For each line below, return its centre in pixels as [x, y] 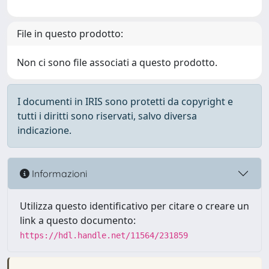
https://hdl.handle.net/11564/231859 [104, 235]
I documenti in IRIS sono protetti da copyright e [125, 101]
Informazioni [58, 173]
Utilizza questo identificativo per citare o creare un [134, 206]
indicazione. [44, 130]
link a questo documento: [78, 220]
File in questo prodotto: [70, 34]
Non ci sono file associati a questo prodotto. [117, 62]
